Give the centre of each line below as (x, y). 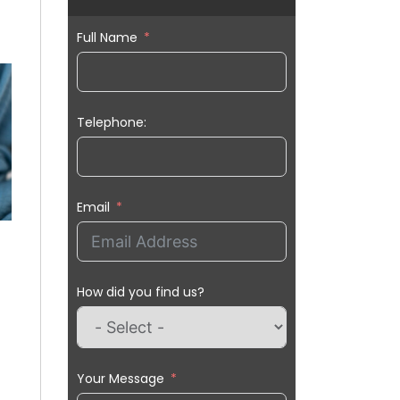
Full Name (107, 38)
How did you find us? (141, 292)
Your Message (121, 379)
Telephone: (112, 123)
